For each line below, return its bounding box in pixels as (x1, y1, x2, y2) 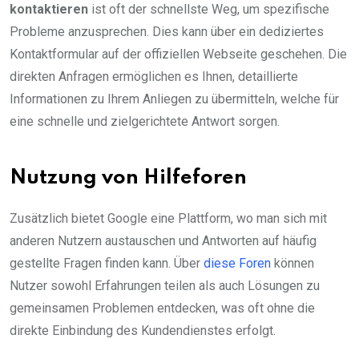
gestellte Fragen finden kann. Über (10, 255, 204, 271)
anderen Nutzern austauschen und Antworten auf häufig (10, 232, 317, 248)
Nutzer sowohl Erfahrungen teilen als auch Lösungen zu (10, 277, 320, 293)
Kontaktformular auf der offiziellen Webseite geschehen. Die (10, 46, 347, 62)
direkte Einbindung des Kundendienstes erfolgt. (10, 322, 276, 338)
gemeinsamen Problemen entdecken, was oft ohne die (10, 300, 315, 316)
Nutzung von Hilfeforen (10, 167, 247, 188)
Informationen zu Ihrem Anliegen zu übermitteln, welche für (10, 91, 339, 107)
